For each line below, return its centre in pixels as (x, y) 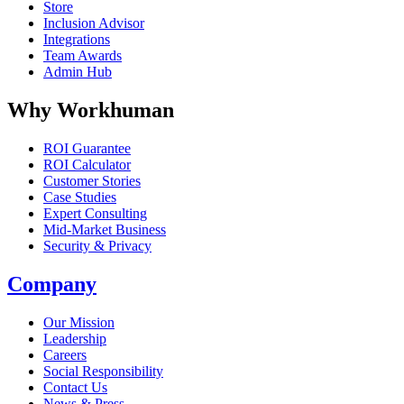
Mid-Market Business (105, 229)
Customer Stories (92, 180)
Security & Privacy (97, 245)
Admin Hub (78, 72)
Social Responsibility (103, 371)
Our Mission (79, 322)
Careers (65, 354)
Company (52, 284)
